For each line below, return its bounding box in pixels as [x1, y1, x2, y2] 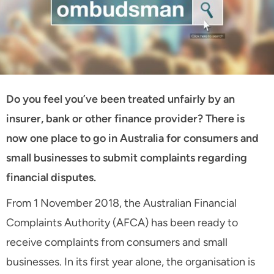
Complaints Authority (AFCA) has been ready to [6, 216, 238, 230]
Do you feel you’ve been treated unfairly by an [6, 92, 235, 106]
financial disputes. [6, 171, 96, 185]
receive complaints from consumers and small [6, 235, 228, 250]
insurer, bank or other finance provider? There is [6, 112, 245, 126]
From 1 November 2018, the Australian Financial [6, 196, 237, 210]
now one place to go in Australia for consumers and [6, 131, 259, 146]
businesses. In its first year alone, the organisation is [6, 255, 255, 269]
